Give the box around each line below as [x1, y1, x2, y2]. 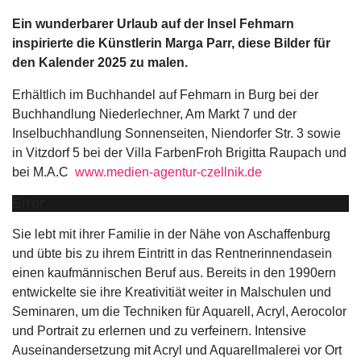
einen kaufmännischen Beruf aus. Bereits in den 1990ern [12, 266, 336, 280]
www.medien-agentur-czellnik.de [75, 165, 262, 179]
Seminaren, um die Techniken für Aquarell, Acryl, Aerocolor [12, 305, 346, 318]
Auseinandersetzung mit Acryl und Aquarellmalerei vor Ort [12, 343, 342, 357]
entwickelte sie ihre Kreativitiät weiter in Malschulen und [12, 285, 331, 299]
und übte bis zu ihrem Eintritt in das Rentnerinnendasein [12, 247, 332, 260]
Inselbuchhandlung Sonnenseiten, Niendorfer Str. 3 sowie [12, 127, 341, 140]
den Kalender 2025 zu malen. [12, 56, 188, 69]
